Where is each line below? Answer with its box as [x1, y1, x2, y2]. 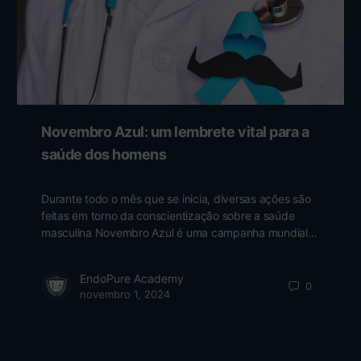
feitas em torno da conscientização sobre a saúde [41, 209, 295, 223]
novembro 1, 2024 [80, 288, 170, 301]
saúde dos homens [41, 146, 167, 164]
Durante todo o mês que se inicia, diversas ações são [41, 192, 311, 206]
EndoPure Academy [80, 272, 184, 286]
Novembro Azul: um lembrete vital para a [41, 123, 309, 141]
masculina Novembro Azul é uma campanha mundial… [41, 226, 317, 240]
